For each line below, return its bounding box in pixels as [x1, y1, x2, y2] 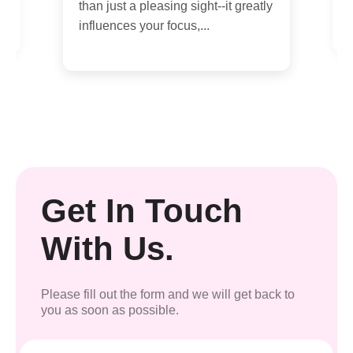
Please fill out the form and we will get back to [41, 287, 295, 301]
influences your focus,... [79, 18, 210, 32]
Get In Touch [41, 191, 243, 229]
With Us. [41, 229, 174, 267]
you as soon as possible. [41, 303, 179, 317]
